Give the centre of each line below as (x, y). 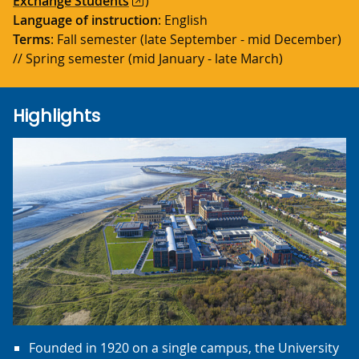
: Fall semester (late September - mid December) (196, 39)
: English (183, 20)
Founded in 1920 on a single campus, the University (184, 348)
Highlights (56, 116)
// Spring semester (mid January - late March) (148, 58)
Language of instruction (85, 20)
